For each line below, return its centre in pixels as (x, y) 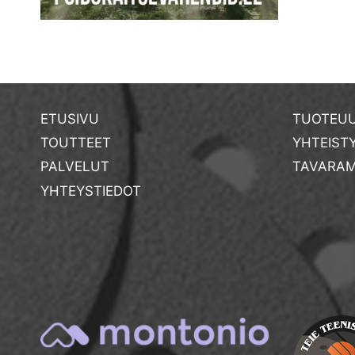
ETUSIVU (70, 118)
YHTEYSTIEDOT (91, 191)
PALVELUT (75, 167)
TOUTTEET (76, 143)
